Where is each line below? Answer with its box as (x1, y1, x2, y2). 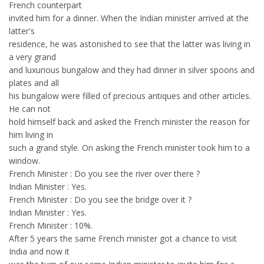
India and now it (9, 246, 70, 257)
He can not (9, 103, 51, 114)
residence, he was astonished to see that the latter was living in (9, 38, 250, 49)
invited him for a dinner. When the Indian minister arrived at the (9, 12, 249, 24)
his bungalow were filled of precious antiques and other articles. (9, 90, 251, 101)
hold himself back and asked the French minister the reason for (9, 116, 250, 127)
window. (9, 155, 40, 166)
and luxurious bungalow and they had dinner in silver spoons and (9, 64, 255, 75)
